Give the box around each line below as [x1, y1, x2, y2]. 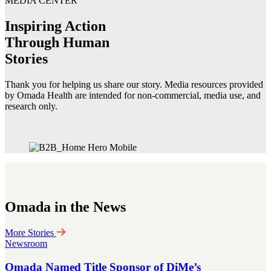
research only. [5, 101, 57, 112]
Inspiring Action [5, 18, 106, 34]
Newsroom [5, 238, 47, 249]
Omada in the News [5, 198, 126, 215]
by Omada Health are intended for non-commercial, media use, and [5, 90, 261, 101]
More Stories [5, 227, 56, 238]
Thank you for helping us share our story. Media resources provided [5, 79, 263, 90]
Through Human [5, 34, 113, 51]
